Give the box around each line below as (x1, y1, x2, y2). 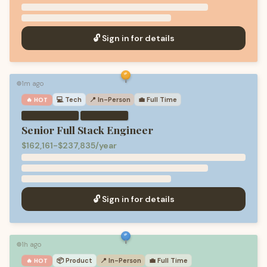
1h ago (21, 240, 41, 249)
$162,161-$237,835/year (21, 140, 117, 151)
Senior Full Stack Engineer (21, 123, 153, 136)
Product (66, 256, 93, 265)
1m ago (21, 79, 44, 88)
